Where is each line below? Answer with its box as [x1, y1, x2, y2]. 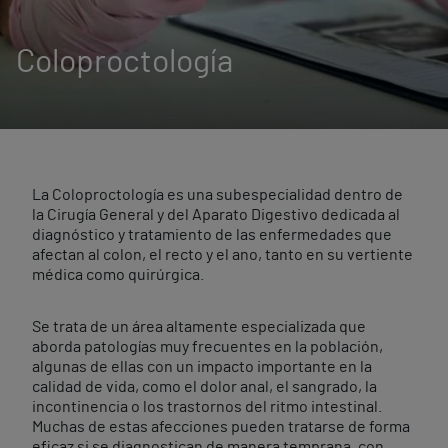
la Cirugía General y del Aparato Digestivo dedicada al [32, 207, 400, 223]
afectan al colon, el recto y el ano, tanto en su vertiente [32, 247, 413, 263]
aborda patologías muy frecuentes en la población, [32, 339, 383, 355]
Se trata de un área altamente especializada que [32, 319, 366, 335]
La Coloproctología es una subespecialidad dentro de [32, 187, 403, 203]
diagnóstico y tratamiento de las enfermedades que [32, 227, 392, 243]
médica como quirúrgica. [32, 267, 204, 283]
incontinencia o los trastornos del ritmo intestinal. [32, 399, 382, 415]
